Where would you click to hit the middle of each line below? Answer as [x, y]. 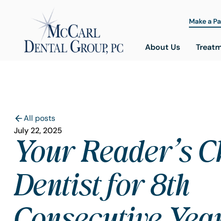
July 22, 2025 [38, 130]
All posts [39, 118]
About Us [162, 47]
